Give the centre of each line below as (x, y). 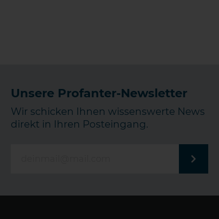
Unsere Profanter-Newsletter (99, 93)
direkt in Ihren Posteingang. (80, 124)
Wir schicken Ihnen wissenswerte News (108, 111)
